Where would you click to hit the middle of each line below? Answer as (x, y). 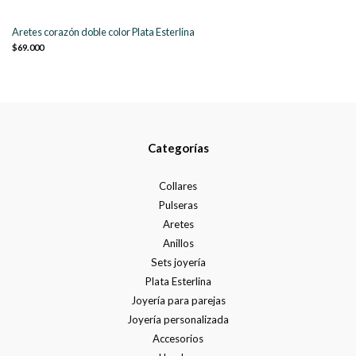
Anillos (178, 244)
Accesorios (178, 339)
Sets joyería (178, 263)
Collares (178, 186)
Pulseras (178, 205)
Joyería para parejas (178, 301)
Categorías (178, 148)
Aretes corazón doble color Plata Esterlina (103, 32)
